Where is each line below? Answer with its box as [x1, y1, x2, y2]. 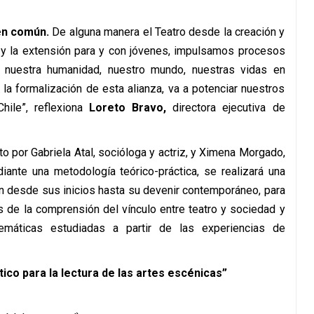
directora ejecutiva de [166, 101, 285, 114]
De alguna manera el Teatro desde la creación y [49, 25, 285, 39]
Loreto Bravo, [88, 101, 167, 114]
